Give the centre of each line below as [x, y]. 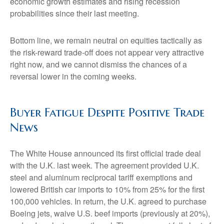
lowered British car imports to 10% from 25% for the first [107, 189]
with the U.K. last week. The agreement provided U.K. [104, 165]
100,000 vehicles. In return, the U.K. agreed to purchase [108, 201]
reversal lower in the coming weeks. [73, 76]
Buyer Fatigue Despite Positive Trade [107, 112]
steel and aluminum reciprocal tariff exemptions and [101, 177]
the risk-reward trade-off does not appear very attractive [107, 52]
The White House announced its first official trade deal [105, 153]
